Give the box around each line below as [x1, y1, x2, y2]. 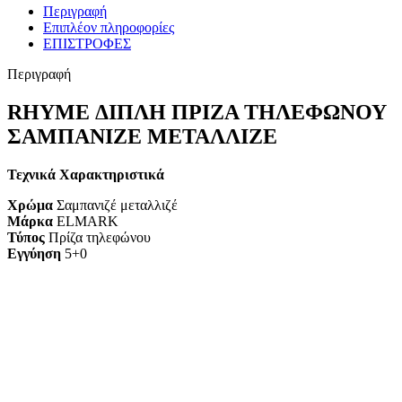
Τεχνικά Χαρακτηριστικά [7, 167, 164, 183]
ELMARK [53, 214, 118, 230]
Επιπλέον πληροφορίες [43, 20, 174, 36]
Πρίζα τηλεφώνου [45, 230, 151, 246]
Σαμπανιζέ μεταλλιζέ [53, 197, 178, 214]
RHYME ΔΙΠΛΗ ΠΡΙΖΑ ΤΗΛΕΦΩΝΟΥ [7, 100, 387, 125]
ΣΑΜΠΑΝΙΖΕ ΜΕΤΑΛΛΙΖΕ [7, 125, 277, 149]
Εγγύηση [7, 246, 61, 262]
